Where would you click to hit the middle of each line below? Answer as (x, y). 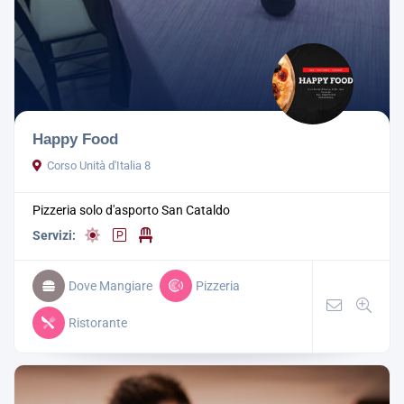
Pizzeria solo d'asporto (97, 210)
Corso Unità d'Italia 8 (99, 165)
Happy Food (75, 138)
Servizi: (54, 235)
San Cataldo (196, 210)
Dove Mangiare (110, 285)
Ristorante (98, 322)
